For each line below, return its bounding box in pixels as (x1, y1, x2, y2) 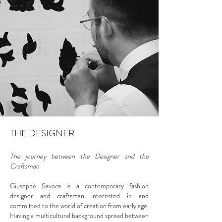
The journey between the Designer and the (10, 151, 149, 161)
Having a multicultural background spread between (10, 210, 149, 221)
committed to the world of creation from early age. (10, 200, 149, 211)
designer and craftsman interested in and (10, 190, 149, 201)
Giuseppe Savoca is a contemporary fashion (10, 180, 149, 191)
